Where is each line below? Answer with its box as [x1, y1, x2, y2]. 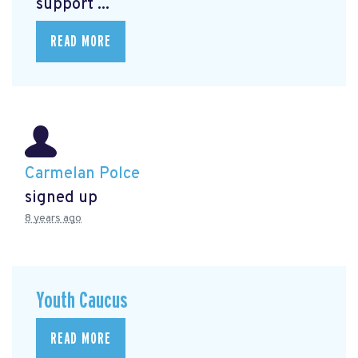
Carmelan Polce [25, 163, 140, 185]
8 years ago [25, 211, 82, 225]
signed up [25, 187, 97, 209]
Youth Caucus [36, 288, 128, 312]
